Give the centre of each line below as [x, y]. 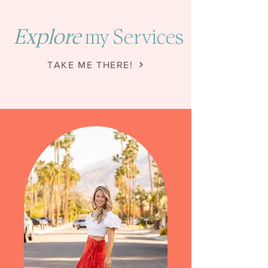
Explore [47, 37]
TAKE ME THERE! [90, 65]
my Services [132, 37]
